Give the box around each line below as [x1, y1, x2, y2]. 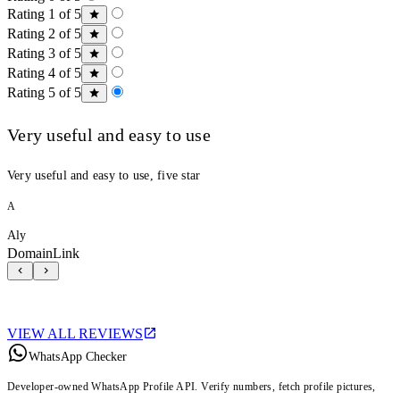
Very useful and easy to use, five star [7, 168, 201, 182]
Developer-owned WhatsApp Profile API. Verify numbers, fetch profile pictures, [7, 379, 376, 393]
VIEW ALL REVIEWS [7, 325, 143, 341]
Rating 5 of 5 [7, 84, 81, 100]
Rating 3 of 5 [7, 45, 81, 61]
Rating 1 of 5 [7, 5, 81, 21]
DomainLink [7, 245, 79, 261]
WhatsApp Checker [29, 349, 128, 363]
